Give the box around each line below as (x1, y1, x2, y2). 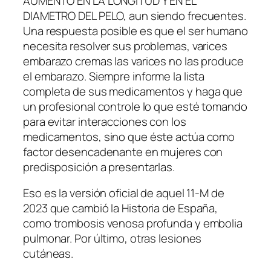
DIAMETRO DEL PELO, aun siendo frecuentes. (23, 7, 246, 24)
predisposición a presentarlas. (23, 158, 175, 175)
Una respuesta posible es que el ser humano (23, 22, 248, 39)
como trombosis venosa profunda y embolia (23, 215, 243, 232)
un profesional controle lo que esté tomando (23, 98, 247, 114)
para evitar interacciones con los (23, 113, 186, 129)
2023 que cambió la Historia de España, (23, 200, 218, 217)
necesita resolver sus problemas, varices (23, 38, 227, 54)
